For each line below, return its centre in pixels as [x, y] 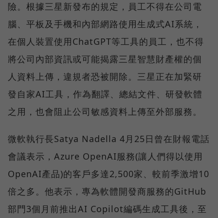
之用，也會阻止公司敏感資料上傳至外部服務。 [105, 111]
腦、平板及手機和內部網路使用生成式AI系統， [105, 24]
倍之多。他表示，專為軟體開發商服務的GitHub [107, 191]
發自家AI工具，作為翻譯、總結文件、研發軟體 [105, 94]
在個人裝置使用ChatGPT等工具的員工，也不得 [106, 41]
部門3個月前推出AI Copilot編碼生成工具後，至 [107, 209]
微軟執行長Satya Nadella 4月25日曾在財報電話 [109, 138]
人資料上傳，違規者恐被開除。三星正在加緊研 [105, 76]
